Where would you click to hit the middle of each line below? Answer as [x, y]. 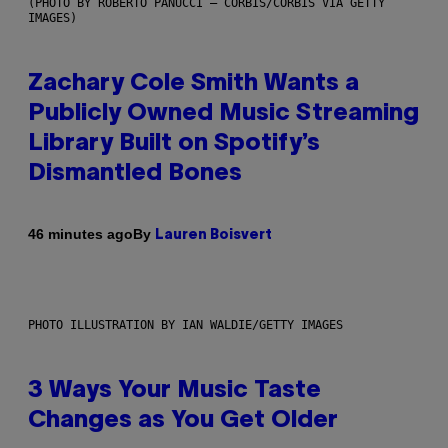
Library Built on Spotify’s [174, 143]
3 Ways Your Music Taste [174, 390]
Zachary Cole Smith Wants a [193, 83]
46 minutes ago [80, 234]
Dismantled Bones [135, 173]
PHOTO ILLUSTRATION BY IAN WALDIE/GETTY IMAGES [185, 324]
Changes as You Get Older [183, 420]
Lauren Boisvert [213, 235]
